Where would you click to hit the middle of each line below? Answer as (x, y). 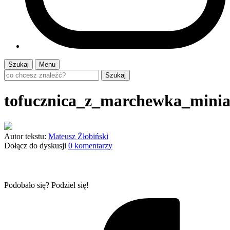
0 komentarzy (90, 145)
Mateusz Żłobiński (78, 136)
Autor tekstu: (25, 136)
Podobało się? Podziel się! (46, 185)
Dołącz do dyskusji (35, 145)
